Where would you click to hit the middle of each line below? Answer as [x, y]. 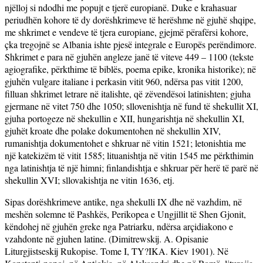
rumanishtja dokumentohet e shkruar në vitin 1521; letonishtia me [125, 143]
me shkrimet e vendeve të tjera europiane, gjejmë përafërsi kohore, [127, 32]
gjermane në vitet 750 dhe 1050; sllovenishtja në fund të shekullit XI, [131, 106]
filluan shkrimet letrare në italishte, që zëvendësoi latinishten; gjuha [128, 93]
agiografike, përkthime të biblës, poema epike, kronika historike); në [130, 69]
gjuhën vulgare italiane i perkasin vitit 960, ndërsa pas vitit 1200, [124, 81]
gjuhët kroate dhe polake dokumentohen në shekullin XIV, [113, 130]
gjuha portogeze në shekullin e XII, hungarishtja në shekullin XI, [124, 118]
